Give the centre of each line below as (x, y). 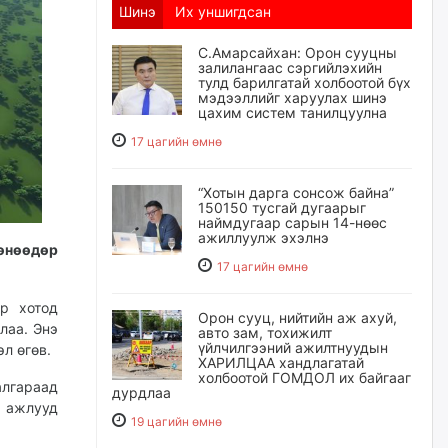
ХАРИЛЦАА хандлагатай (281, 362)
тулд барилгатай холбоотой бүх (304, 82)
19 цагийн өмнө (176, 421)
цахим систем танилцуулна (292, 112)
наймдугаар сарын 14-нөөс (292, 222)
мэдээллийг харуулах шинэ (292, 97)
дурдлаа (141, 392)
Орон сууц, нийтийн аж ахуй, (297, 317)
